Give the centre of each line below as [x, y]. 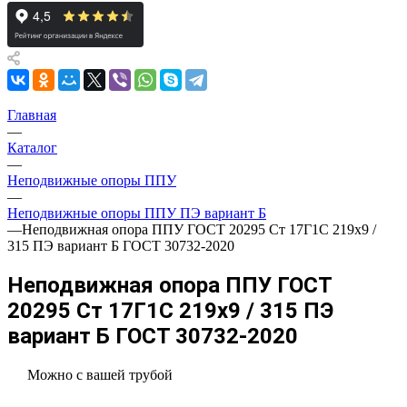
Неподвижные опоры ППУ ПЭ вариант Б [137, 213]
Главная [32, 115]
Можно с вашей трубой [100, 374]
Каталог [32, 148]
